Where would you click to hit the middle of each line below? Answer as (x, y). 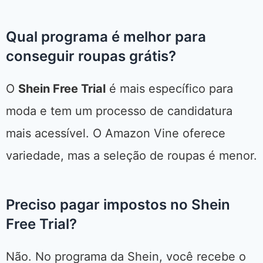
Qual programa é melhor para (106, 37)
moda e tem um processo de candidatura (119, 111)
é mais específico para (169, 89)
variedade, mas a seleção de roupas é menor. (131, 156)
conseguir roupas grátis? (91, 56)
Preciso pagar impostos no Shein (118, 205)
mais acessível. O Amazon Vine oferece (116, 134)
